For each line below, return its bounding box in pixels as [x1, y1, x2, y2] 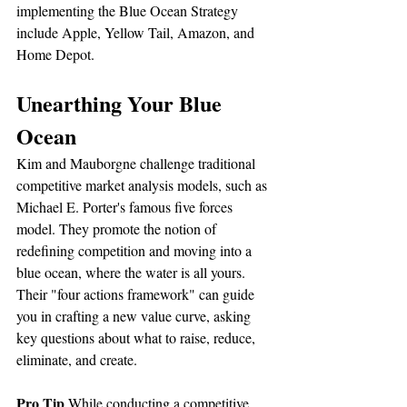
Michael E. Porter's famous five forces [16, 196, 236, 216]
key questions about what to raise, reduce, [16, 327, 259, 347]
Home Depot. [16, 44, 94, 64]
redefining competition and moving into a [16, 240, 255, 260]
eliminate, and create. [16, 349, 137, 369]
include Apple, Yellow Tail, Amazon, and [16, 22, 258, 42]
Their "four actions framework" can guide [16, 283, 258, 303]
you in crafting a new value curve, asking [16, 305, 254, 325]
